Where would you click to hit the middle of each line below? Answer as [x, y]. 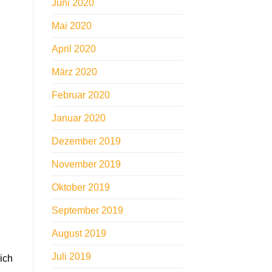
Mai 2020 [71, 26]
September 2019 [87, 211]
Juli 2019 [71, 257]
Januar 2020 [78, 118]
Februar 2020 [80, 95]
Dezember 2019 [86, 141]
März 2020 [74, 72]
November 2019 [86, 165]
